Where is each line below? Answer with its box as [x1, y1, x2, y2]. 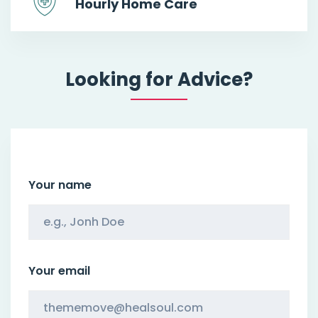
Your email [28, 262, 90, 279]
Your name [28, 176, 92, 193]
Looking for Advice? [65, 66, 253, 92]
